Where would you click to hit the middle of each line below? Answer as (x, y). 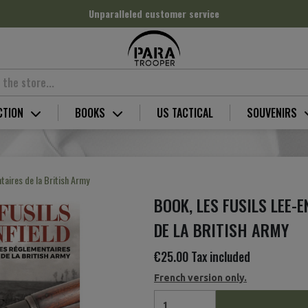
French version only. (200, 278)
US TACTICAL (185, 113)
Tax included (221, 256)
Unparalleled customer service (154, 13)
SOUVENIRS (273, 113)
